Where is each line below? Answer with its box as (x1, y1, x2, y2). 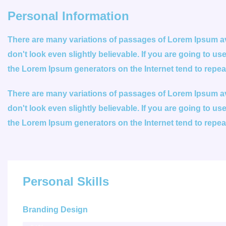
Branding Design (23, 205, 88, 214)
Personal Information (8, 9, 129, 23)
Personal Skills (23, 175, 109, 188)
